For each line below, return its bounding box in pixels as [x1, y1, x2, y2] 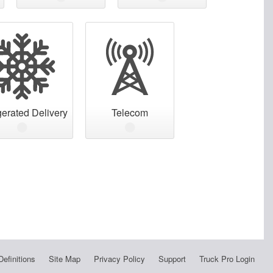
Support [158, 252, 186, 264]
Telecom [112, 105, 148, 119]
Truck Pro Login [199, 252, 255, 264]
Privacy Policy [93, 252, 145, 264]
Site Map [48, 252, 80, 264]
